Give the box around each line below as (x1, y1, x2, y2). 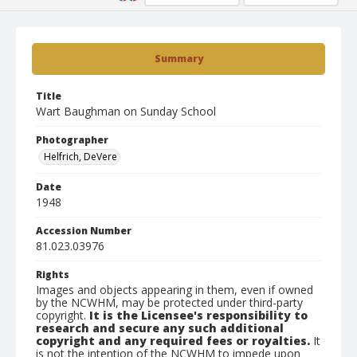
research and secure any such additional (36, 320, 284, 335)
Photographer (36, 133, 108, 147)
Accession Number (36, 224, 131, 237)
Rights (36, 268, 69, 281)
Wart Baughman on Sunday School (36, 104, 216, 119)
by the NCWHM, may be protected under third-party (36, 295, 303, 310)
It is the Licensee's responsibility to (89, 308, 308, 323)
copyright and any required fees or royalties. (36, 333, 310, 348)
